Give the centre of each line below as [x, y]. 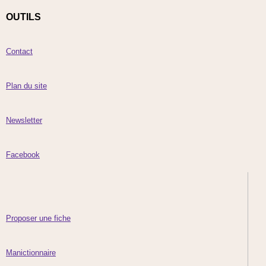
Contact [19, 51]
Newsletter [24, 120]
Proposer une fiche [38, 218]
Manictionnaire [31, 253]
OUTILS [23, 17]
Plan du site [26, 86]
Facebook [23, 155]
